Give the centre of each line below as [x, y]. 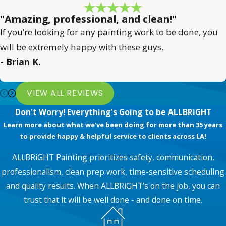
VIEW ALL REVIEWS [65, 93]
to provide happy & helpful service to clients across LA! [113, 136]
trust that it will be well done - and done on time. [113, 200]
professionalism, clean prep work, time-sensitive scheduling [113, 171]
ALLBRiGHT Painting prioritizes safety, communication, [113, 157]
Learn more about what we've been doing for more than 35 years [113, 125]
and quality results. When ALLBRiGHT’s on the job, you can [113, 185]
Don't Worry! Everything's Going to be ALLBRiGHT [113, 112]
